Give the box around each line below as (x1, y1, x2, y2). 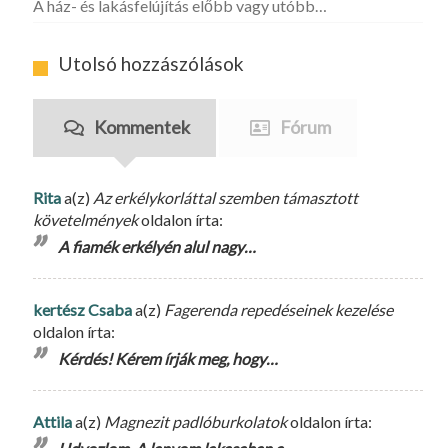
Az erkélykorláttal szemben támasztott (93, 187, 358, 207)
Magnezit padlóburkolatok (104, 411, 287, 431)
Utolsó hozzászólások (58, 51, 244, 75)
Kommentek (94, 115, 190, 138)
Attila (33, 411, 72, 431)
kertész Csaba (33, 299, 132, 319)
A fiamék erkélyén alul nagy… (58, 236, 256, 256)
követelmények (33, 209, 138, 229)
